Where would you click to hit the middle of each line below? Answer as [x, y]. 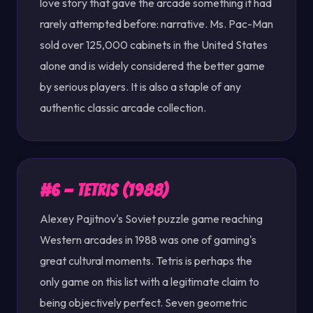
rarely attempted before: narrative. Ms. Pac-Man [156, 24]
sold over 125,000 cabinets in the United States [154, 45]
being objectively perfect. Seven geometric [144, 303]
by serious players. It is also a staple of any [140, 87]
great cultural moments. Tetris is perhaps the [146, 261]
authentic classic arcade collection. [123, 108]
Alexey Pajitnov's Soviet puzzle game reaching [151, 219]
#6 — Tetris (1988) [104, 190]
